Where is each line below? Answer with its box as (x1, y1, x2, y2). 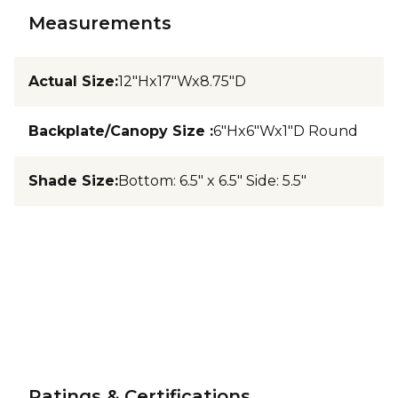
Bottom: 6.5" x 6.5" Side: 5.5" (118, 172, 306, 189)
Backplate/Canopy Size (28, 123, 210, 139)
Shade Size (28, 172, 115, 189)
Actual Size (28, 73, 115, 90)
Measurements (28, 12, 171, 34)
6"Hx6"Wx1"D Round (213, 123, 358, 139)
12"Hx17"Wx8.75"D (118, 73, 246, 90)
